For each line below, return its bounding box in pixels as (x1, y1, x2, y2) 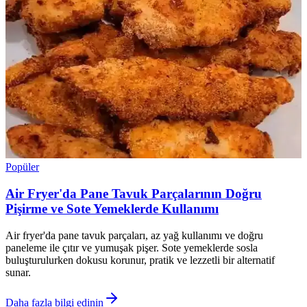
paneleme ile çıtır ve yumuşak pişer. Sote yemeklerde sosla (5, 241, 258, 254)
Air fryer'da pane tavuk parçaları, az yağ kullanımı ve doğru (5, 229, 263, 241)
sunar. (5, 266, 31, 278)
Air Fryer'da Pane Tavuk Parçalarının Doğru (5, 186, 262, 201)
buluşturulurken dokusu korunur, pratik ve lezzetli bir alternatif (5, 254, 275, 266)
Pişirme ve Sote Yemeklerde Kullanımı (5, 201, 219, 216)
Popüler (5, 161, 39, 173)
